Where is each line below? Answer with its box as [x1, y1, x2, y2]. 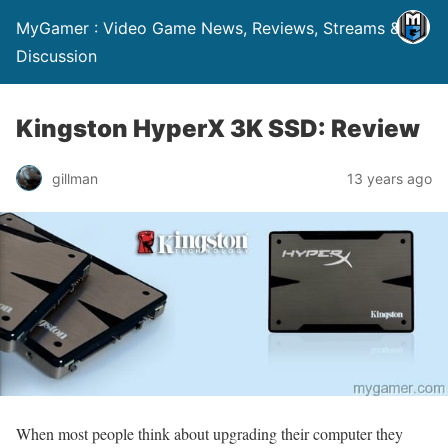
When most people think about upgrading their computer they [16, 422, 403, 444]
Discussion [16, 46, 97, 66]
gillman [52, 169, 98, 187]
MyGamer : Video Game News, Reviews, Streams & [16, 18, 400, 38]
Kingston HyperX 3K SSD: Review [16, 114, 420, 143]
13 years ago [347, 169, 432, 187]
